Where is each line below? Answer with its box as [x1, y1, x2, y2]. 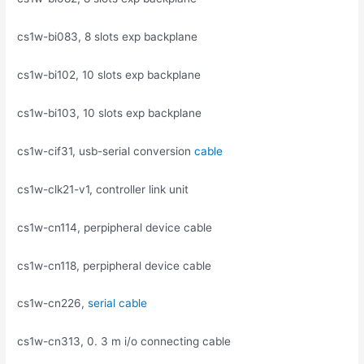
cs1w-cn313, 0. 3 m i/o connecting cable [17, 335, 232, 349]
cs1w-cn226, [17, 297, 89, 310]
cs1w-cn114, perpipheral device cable [17, 220, 213, 234]
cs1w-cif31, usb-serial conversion [17, 144, 195, 158]
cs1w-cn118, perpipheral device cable [17, 258, 212, 272]
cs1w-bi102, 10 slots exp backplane [17, 68, 201, 82]
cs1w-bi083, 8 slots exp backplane [17, 30, 198, 44]
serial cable [88, 297, 148, 310]
